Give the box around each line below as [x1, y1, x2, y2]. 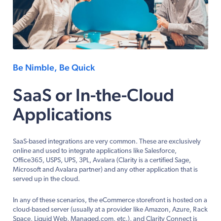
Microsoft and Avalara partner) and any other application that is [13, 166, 198, 174]
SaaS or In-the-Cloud [13, 84, 174, 106]
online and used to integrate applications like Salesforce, [13, 147, 177, 155]
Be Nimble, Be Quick [13, 62, 95, 73]
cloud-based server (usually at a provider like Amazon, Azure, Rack [13, 206, 208, 214]
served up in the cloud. [13, 176, 80, 184]
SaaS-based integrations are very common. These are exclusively [13, 138, 201, 146]
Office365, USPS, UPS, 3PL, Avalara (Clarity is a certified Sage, [13, 157, 191, 165]
